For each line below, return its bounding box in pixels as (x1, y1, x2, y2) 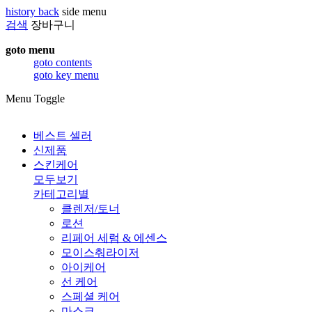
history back (6, 6, 59, 17)
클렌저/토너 (61, 203, 120, 214)
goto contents (33, 56, 92, 68)
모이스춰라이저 (61, 247, 139, 258)
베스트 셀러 (33, 130, 92, 141)
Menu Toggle (6, 93, 65, 104)
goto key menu (33, 69, 99, 81)
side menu (62, 6, 107, 17)
